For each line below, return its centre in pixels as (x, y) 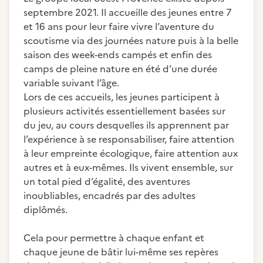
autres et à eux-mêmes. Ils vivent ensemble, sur (128, 167)
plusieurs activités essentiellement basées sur (124, 111)
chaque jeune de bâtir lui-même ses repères (121, 252)
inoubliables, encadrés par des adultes (109, 195)
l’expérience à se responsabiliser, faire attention (129, 139)
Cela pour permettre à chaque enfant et (114, 238)
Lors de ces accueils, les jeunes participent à (122, 97)
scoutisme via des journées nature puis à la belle (131, 41)
